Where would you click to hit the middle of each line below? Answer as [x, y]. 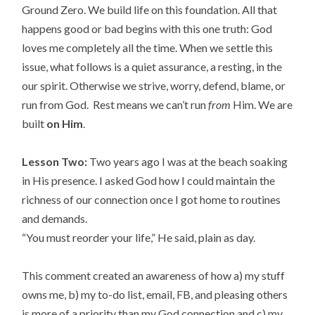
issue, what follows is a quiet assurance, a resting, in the [152, 67]
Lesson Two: [55, 162]
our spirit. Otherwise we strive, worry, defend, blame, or [154, 86]
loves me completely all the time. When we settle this [148, 48]
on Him [65, 124]
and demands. [55, 219]
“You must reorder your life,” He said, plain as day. [139, 238]
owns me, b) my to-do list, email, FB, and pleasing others [155, 295]
